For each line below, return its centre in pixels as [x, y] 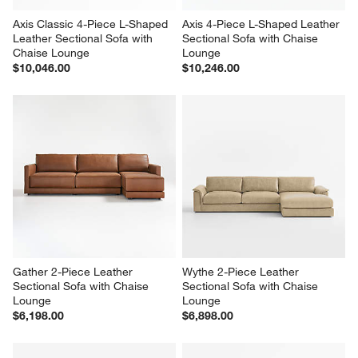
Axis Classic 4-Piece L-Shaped [92, 24]
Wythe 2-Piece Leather [242, 272]
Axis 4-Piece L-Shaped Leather [263, 24]
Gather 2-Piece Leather [75, 272]
